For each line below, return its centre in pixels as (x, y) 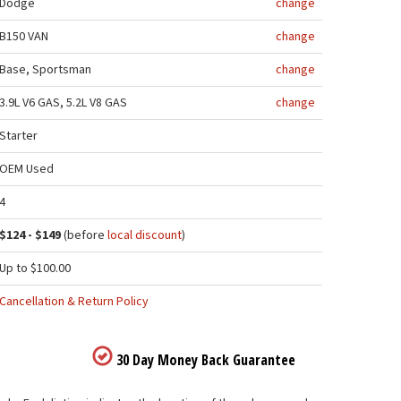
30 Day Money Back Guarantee (205, 360)
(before (85, 235)
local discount (145, 235)
